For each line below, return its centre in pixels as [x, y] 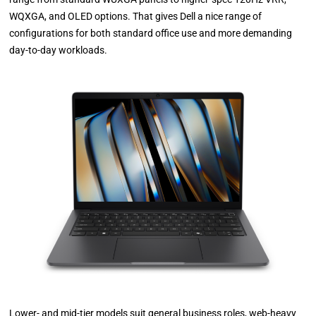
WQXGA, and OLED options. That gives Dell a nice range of [136, 17]
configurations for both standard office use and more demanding [151, 34]
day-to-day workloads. [59, 50]
